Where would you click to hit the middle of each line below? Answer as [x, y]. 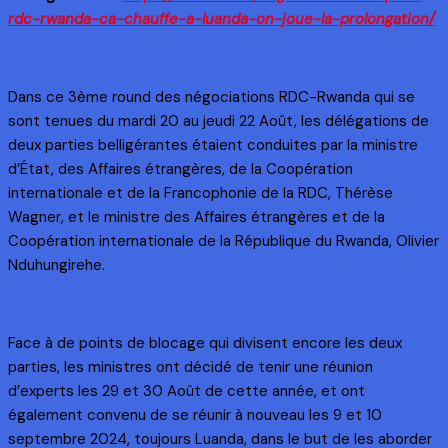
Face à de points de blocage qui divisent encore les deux [205, 342]
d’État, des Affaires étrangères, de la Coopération [180, 168]
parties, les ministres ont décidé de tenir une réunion [190, 366]
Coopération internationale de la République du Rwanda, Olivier [223, 240]
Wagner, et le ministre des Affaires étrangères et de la [196, 216]
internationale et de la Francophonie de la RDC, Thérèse [200, 192]
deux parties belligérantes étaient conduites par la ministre [213, 144]
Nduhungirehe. [56, 264]
